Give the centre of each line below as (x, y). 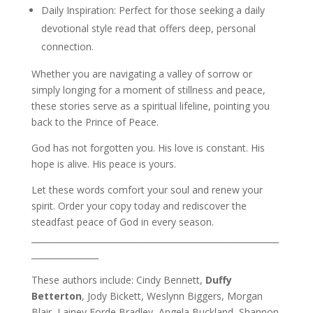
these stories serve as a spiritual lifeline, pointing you (150, 106)
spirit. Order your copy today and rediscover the (139, 206)
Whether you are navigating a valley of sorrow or (141, 74)
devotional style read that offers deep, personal (148, 28)
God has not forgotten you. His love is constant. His (148, 148)
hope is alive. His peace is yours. (103, 164)
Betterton (56, 296)
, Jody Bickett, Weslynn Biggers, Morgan (172, 296)
